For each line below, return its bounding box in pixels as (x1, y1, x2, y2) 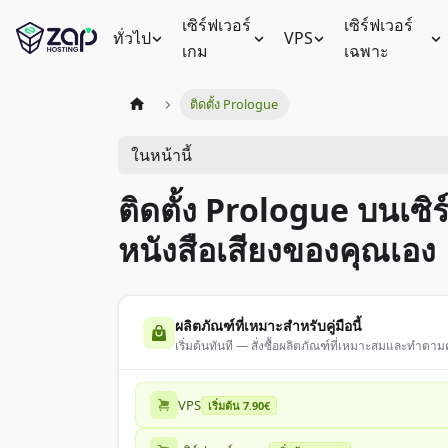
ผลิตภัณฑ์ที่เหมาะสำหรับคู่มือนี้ (175, 316, 362, 335)
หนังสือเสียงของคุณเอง (118, 228, 436, 271)
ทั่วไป (112, 27, 151, 49)
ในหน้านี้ (130, 143, 192, 166)
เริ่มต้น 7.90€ (208, 398, 270, 413)
